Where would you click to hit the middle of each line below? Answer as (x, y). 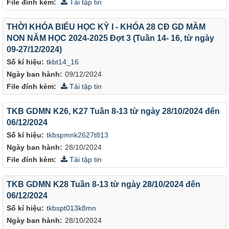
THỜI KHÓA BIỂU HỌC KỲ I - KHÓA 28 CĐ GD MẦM (106, 27)
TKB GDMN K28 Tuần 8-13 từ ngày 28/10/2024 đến (104, 184)
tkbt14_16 (63, 62)
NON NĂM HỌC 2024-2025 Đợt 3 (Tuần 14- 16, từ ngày (110, 38)
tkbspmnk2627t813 (77, 135)
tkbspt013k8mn (71, 208)
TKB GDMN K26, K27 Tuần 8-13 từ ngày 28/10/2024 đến (113, 111)
